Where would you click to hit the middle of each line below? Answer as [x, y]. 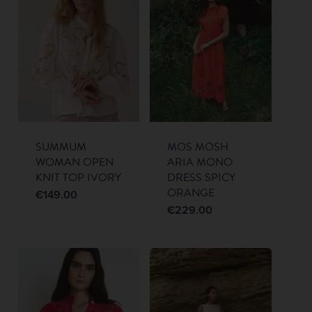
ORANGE [191, 193]
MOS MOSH [198, 147]
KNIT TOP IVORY [78, 177]
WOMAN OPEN [74, 162]
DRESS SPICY [202, 177]
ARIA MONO [200, 162]
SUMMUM [61, 147]
